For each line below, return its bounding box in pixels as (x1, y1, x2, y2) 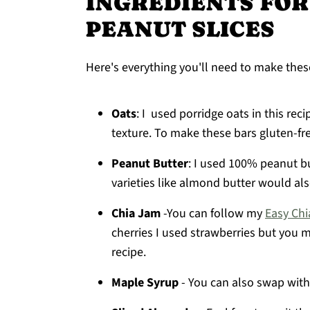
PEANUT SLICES (86, 17, 275, 42)
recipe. (111, 244, 146, 261)
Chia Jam (111, 205, 161, 222)
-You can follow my (161, 205, 265, 222)
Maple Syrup (111, 274, 179, 291)
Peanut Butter (111, 155, 188, 172)
